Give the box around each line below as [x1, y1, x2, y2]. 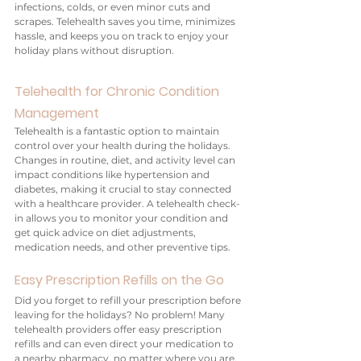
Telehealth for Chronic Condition [15, 82, 222, 101]
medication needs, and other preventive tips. [15, 241, 230, 253]
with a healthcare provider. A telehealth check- [15, 197, 240, 210]
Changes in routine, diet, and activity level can [15, 154, 238, 166]
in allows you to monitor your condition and [15, 212, 230, 224]
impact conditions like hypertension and [15, 168, 212, 180]
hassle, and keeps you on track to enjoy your [15, 30, 231, 42]
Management [15, 104, 99, 122]
